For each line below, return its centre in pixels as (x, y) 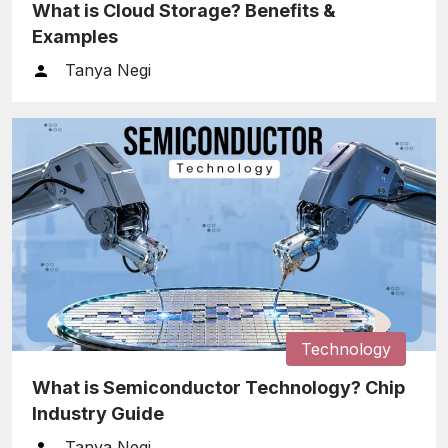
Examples (75, 36)
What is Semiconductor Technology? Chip (218, 387)
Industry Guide (98, 413)
